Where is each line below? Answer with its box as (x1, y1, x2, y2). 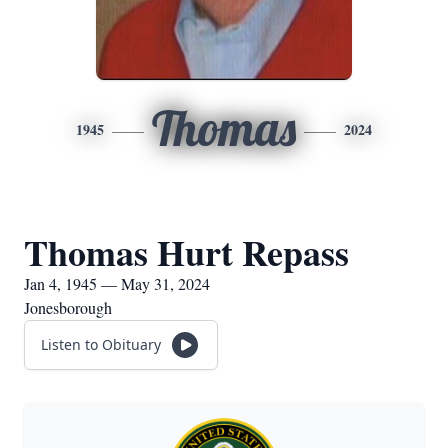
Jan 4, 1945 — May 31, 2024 (24, 273, 210, 294)
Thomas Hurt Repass (24, 226, 349, 278)
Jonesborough (24, 297, 112, 318)
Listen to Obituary (41, 335, 161, 354)
